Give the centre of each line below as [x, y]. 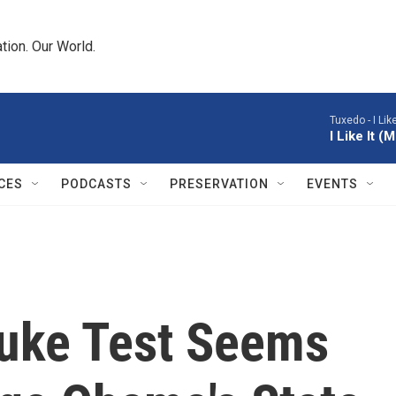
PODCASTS [96, 184]
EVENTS [332, 184]
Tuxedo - [351, 120]
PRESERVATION [219, 184]
